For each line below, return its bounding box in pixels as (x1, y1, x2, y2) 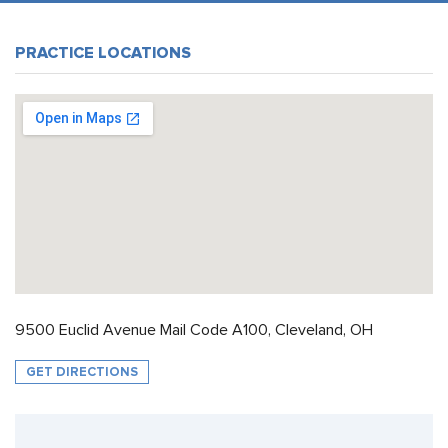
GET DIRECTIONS (26, 364, 138, 380)
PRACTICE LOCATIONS (15, 43, 191, 63)
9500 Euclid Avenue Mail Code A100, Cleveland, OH (15, 321, 373, 339)
